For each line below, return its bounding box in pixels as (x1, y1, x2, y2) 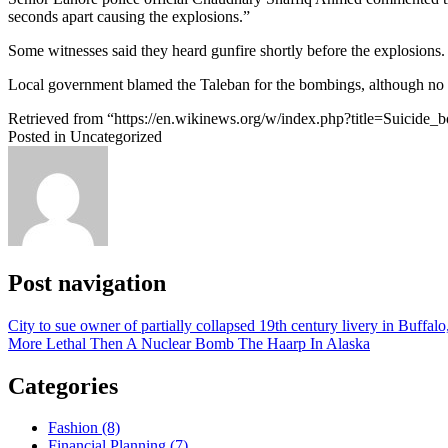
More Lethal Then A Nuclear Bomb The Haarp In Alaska (8, 334, 370, 352)
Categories (8, 372, 118, 399)
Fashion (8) (48, 419, 120, 437)
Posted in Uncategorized (8, 127, 162, 145)
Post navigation (8, 269, 166, 296)
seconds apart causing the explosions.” (8, 7, 250, 25)
